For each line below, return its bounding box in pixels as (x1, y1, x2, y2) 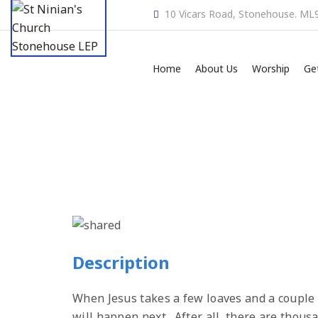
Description (72, 251, 170, 274)
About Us (195, 62, 238, 75)
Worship (252, 62, 290, 75)
